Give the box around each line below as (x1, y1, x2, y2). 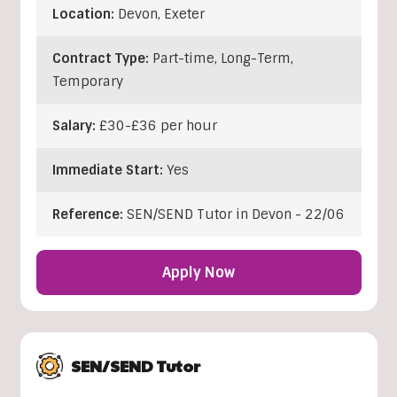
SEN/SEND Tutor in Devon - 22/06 (126, 206, 345, 224)
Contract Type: (51, 50, 152, 68)
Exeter (163, 5, 205, 24)
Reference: (51, 206, 127, 224)
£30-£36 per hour (98, 117, 217, 136)
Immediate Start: (51, 161, 167, 180)
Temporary (51, 73, 123, 91)
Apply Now (162, 263, 235, 283)
